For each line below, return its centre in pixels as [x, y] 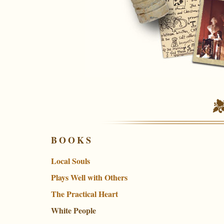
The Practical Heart [84, 194]
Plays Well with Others [89, 177]
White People [73, 210]
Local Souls [70, 161]
